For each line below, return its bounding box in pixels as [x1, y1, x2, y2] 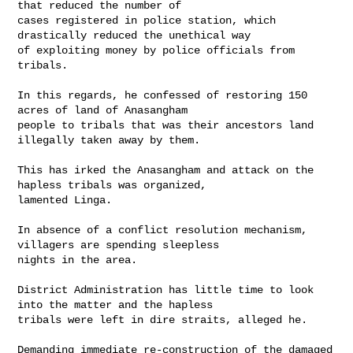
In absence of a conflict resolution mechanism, [17, 223, 308, 236]
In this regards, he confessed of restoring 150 [17, 88, 308, 102]
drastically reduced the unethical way [17, 28, 258, 42]
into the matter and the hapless [17, 298, 220, 311]
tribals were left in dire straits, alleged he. [17, 313, 308, 326]
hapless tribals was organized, [17, 178, 214, 191]
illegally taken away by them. [17, 133, 201, 147]
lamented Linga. [17, 193, 113, 206]
